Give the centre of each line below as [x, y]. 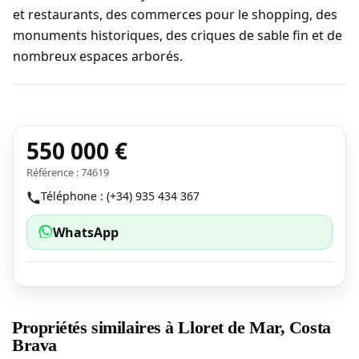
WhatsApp [86, 232]
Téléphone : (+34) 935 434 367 [120, 196]
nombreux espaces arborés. [98, 56]
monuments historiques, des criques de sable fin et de [177, 35]
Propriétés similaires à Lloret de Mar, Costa [171, 327]
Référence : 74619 [68, 172]
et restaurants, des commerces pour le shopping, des [175, 14]
